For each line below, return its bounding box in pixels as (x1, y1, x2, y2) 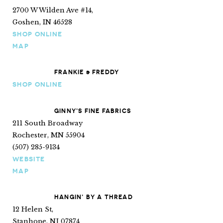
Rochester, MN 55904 (12, 130, 85, 139)
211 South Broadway (12, 118, 83, 127)
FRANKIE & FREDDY (54, 68, 119, 76)
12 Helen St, (12, 205, 53, 214)
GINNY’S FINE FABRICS (54, 107, 131, 114)
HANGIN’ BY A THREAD (54, 193, 133, 201)
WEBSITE (12, 155, 45, 163)
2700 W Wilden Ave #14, (12, 5, 93, 14)
